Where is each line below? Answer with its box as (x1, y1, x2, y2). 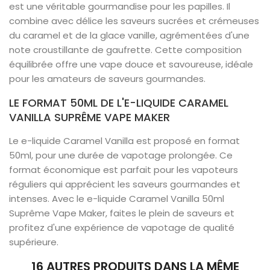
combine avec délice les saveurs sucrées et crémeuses (9, 14, 259, 27)
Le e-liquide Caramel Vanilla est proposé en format (9, 134, 240, 147)
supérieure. (9, 236, 58, 248)
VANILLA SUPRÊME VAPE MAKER (9, 110, 170, 125)
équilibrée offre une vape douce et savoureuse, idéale (9, 58, 253, 71)
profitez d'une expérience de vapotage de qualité (9, 221, 234, 234)
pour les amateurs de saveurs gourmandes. (9, 72, 206, 85)
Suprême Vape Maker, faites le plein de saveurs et (9, 207, 234, 219)
